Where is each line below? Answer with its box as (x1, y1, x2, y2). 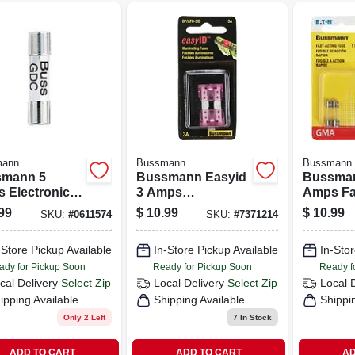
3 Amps (136, 185, 182, 199)
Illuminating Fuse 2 (136, 200, 250, 214)
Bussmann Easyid (136, 170, 246, 184)
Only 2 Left (63, 312, 105, 322)
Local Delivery (153, 277, 224, 289)
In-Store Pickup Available (153, 243, 278, 256)
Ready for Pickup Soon (152, 261, 252, 273)
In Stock (238, 312, 272, 322)
